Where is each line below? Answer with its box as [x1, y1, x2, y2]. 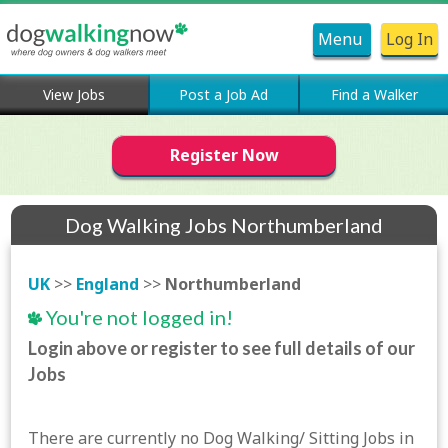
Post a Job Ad [179, 85, 269, 104]
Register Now [169, 144, 279, 166]
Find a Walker [330, 85, 418, 104]
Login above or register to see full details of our [28, 337, 416, 359]
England [76, 273, 140, 295]
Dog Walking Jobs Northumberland [65, 213, 383, 237]
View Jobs [42, 85, 105, 104]
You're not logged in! [42, 305, 234, 329]
